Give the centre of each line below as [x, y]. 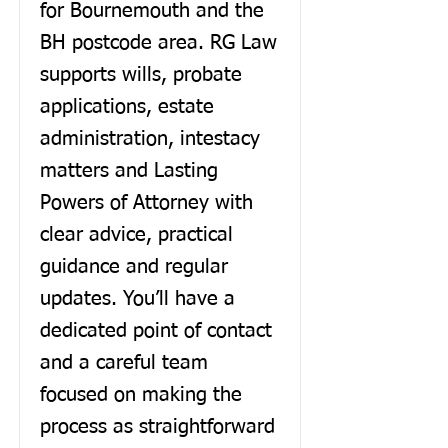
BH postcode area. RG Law [158, 43]
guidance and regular [134, 267]
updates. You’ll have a [137, 299]
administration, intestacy [150, 139]
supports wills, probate [141, 75]
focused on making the [141, 395]
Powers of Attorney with [146, 203]
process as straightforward [157, 427]
